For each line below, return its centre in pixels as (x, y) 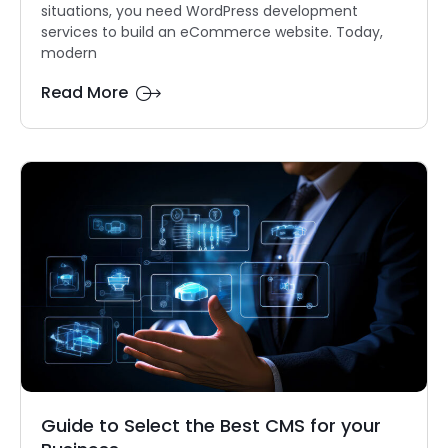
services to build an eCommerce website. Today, (212, 32)
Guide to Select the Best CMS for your (211, 426)
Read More (84, 93)
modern (69, 53)
